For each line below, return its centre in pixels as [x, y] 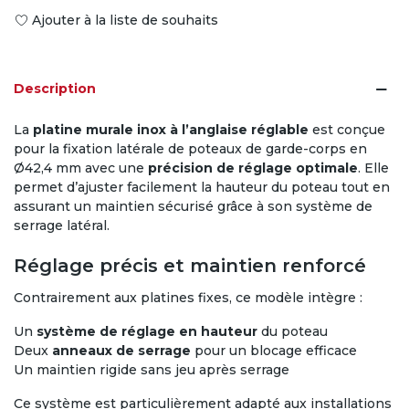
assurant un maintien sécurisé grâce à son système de [193, 207]
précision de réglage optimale [253, 168]
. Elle [373, 168]
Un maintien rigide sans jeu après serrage [152, 370]
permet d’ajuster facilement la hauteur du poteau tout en [202, 188]
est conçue [347, 130]
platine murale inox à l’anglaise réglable [171, 130]
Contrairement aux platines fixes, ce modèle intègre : [188, 298]
